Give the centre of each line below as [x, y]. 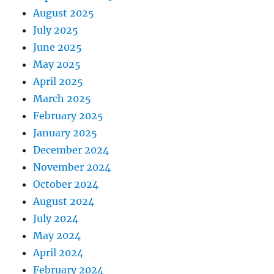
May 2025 [57, 65]
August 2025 [64, 13]
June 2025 [58, 47]
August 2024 [64, 202]
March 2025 [62, 99]
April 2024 [58, 253]
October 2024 [66, 184]
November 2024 [72, 167]
